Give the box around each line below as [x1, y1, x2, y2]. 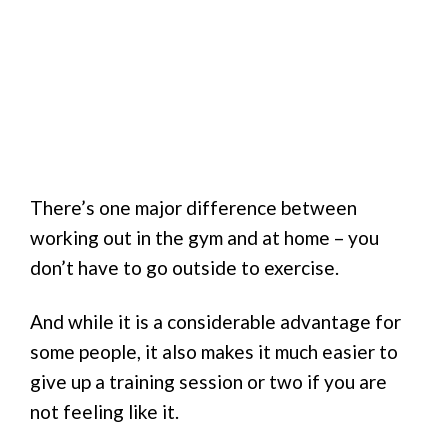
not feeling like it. [30, 400, 179, 424]
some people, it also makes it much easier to [30, 340, 398, 364]
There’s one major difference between [30, 195, 357, 219]
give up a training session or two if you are [30, 370, 387, 394]
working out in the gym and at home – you [30, 225, 379, 249]
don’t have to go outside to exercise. [30, 255, 339, 279]
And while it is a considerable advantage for [30, 310, 401, 334]
